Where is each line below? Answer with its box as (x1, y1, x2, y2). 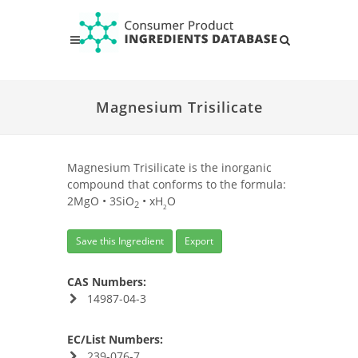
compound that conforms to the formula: (67, 177, 286, 192)
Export (185, 234, 213, 248)
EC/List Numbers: (67, 332, 163, 347)
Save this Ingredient (76, 234, 164, 248)
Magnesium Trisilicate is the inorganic (67, 160, 272, 175)
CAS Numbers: (67, 274, 146, 289)
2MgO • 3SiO (67, 193, 134, 209)
